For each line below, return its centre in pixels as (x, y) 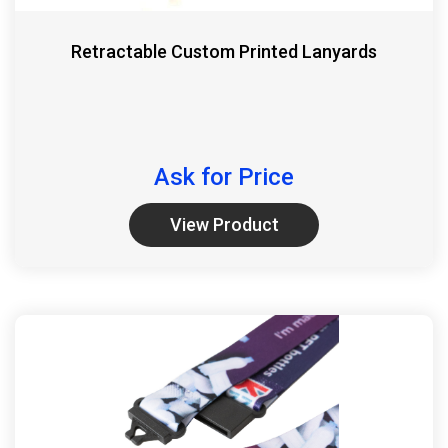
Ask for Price (224, 176)
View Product (224, 224)
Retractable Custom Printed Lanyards (224, 51)
